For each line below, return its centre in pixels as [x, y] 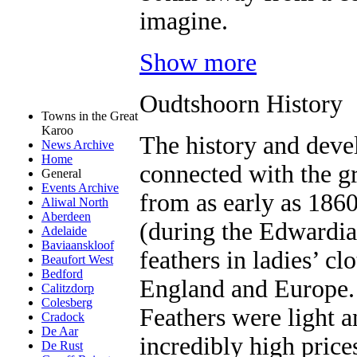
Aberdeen [66, 216]
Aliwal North [75, 202]
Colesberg [67, 302]
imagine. [184, 21]
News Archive [78, 145]
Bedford [62, 274]
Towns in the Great [90, 116]
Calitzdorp [68, 288]
